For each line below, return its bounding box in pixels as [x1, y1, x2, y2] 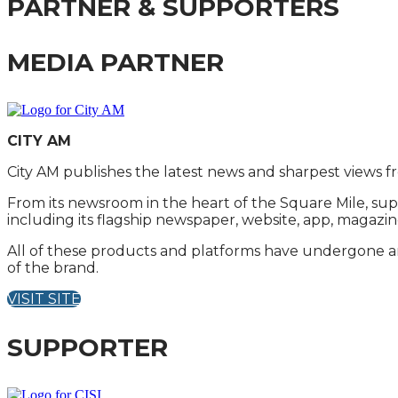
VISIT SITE [7, 291, 81, 307]
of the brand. [7, 259, 99, 276]
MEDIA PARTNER [7, 47, 224, 77]
